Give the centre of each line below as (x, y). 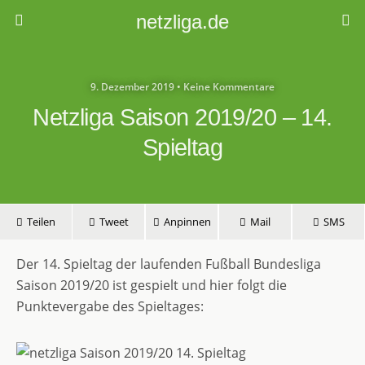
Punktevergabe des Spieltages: (110, 306)
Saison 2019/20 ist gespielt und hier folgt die (152, 285)
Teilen (41, 222)
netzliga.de (182, 22)
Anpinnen (187, 222)
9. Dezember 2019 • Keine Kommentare (182, 87)
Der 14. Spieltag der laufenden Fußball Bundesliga (169, 264)
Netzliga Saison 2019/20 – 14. (182, 117)
